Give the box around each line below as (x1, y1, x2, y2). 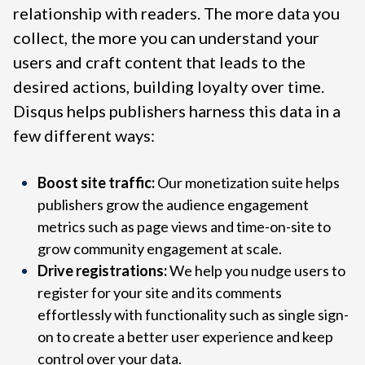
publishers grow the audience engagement (37, 196, 309, 214)
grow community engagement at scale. (37, 240, 284, 258)
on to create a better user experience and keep (37, 328, 333, 346)
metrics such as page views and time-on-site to (37, 218, 331, 236)
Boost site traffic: (37, 174, 157, 192)
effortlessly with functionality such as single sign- (37, 306, 349, 324)
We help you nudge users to (167, 262, 345, 280)
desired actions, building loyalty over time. (13, 77, 324, 97)
